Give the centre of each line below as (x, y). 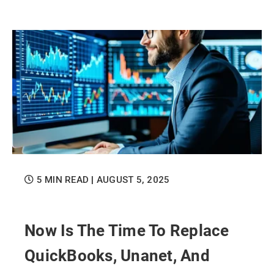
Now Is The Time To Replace (127, 230)
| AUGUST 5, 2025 (131, 180)
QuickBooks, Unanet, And (117, 255)
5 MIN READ (63, 180)
